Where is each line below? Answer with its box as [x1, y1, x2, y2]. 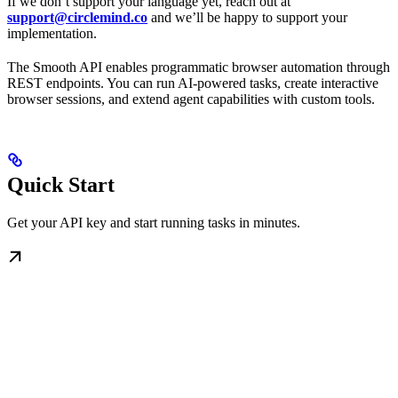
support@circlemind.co [7, 9, 147, 25]
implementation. [7, 25, 97, 41]
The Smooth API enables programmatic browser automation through [7, 59, 390, 75]
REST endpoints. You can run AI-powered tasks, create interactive [7, 75, 378, 91]
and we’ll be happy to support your [147, 9, 347, 25]
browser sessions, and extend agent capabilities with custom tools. [7, 91, 375, 107]
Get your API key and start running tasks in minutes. [7, 214, 300, 230]
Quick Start [7, 172, 115, 196]
